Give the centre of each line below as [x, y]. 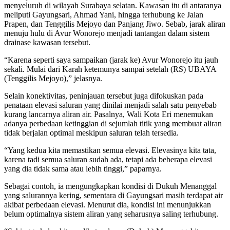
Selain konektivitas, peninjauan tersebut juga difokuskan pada [104, 96]
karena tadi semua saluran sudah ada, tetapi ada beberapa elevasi [108, 160]
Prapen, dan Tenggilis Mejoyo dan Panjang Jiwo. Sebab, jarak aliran [115, 24]
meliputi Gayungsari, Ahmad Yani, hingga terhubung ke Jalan [104, 15]
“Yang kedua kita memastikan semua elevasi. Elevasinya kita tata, [110, 150]
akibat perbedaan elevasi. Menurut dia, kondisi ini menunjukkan [108, 205]
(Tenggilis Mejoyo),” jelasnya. [53, 79]
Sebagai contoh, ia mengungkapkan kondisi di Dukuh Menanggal [110, 186]
